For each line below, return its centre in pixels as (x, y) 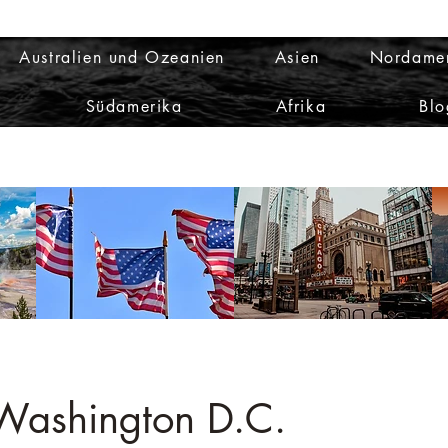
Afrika (301, 106)
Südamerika (134, 106)
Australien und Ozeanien (122, 57)
